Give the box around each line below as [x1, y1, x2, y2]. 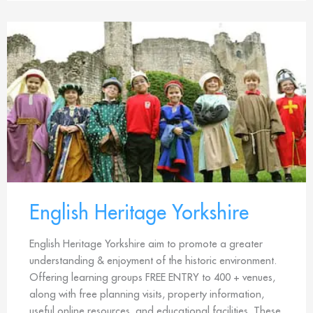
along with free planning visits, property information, [29, 286, 264, 300]
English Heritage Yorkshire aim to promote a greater [29, 236, 263, 250]
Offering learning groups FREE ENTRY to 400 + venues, [29, 270, 275, 284]
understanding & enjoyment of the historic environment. [29, 253, 277, 267]
